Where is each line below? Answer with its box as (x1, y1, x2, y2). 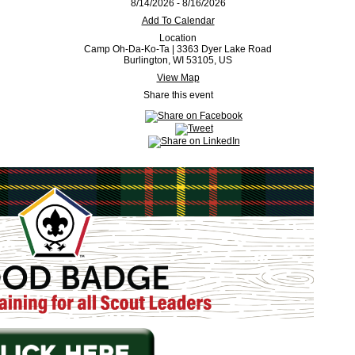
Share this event (143, 90, 213, 101)
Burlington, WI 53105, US (124, 55, 232, 66)
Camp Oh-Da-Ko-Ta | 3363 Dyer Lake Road (84, 44, 272, 55)
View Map (156, 72, 200, 83)
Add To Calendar (141, 15, 215, 26)
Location (159, 32, 197, 44)
